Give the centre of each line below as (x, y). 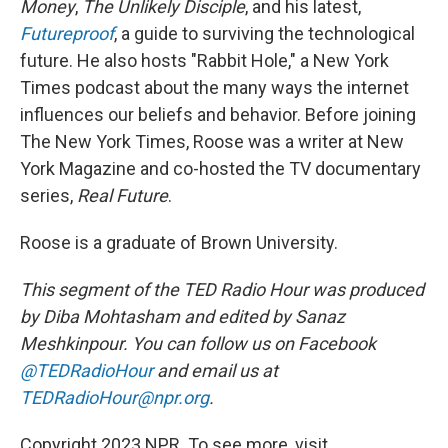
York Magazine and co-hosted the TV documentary (220, 168)
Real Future (122, 195)
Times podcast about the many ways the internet (214, 87)
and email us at (215, 370)
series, (48, 195)
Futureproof (67, 33)
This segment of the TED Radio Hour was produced (222, 289)
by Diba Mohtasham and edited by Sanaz (182, 316)
